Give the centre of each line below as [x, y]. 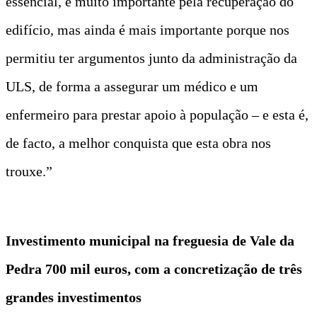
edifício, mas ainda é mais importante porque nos [148, 29]
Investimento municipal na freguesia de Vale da [150, 240]
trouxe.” [29, 171]
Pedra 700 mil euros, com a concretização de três [154, 269]
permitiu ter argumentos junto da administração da [151, 58]
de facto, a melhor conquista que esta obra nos [138, 143]
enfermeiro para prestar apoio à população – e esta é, [157, 114]
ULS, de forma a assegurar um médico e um [132, 86]
